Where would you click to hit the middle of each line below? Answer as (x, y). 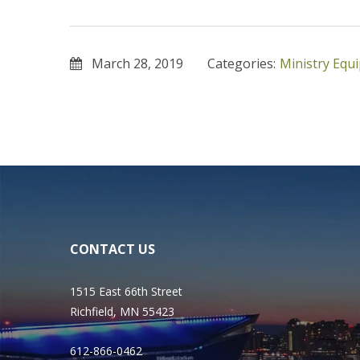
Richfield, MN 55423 (122, 311)
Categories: (241, 63)
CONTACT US (112, 249)
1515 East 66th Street (126, 291)
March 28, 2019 (137, 63)
